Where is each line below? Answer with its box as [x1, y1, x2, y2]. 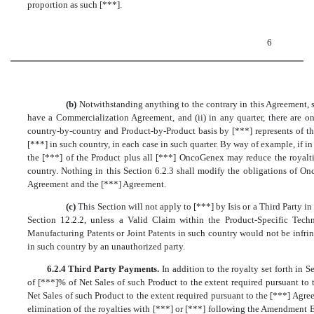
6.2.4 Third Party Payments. [46, 264, 163, 275]
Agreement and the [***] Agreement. [27, 178, 166, 189]
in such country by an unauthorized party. [27, 240, 185, 252]
